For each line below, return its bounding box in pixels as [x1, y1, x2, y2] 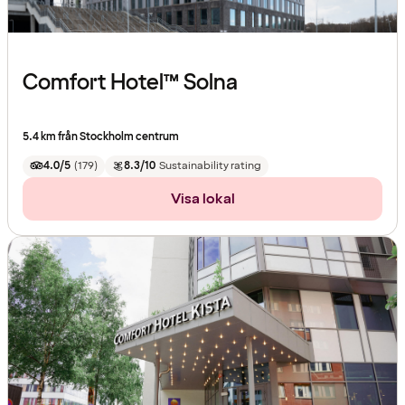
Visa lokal [170, 188, 235, 209]
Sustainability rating [158, 157, 261, 174]
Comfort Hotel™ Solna [23, 67, 238, 98]
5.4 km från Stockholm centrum [23, 128, 179, 145]
